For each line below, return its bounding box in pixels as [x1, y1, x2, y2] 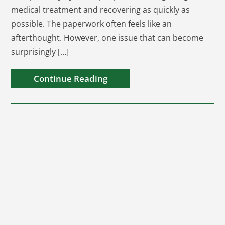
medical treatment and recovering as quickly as [11, 4, 190, 15]
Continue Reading [34, 73, 108, 84]
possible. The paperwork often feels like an [11, 18, 172, 29]
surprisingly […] [11, 46, 69, 57]
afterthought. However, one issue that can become [11, 32, 204, 43]
